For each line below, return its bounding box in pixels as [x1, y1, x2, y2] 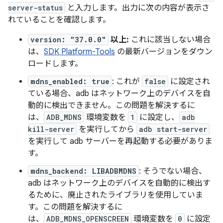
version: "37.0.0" [30, 35, 106, 45]
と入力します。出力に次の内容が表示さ [65, 3, 210, 13]
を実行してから [77, 124, 136, 135]
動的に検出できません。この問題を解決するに [28, 101, 195, 111]
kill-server [28, 124, 74, 134]
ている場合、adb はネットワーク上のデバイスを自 [28, 89, 211, 99]
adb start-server [139, 124, 207, 134]
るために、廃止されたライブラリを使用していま [28, 190, 203, 201]
